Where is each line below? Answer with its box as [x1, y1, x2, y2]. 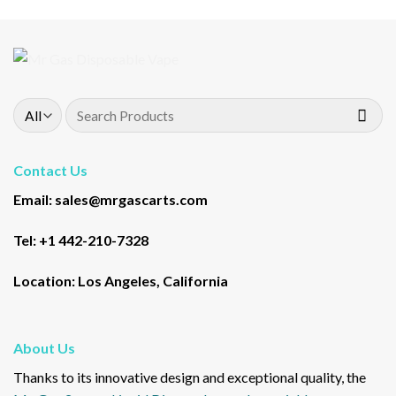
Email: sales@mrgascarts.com [13, 191, 208, 209]
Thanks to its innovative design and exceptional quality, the [13, 368, 366, 385]
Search [65, 100, 105, 116]
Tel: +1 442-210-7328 [13, 232, 148, 249]
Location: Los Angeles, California [13, 272, 231, 290]
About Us [13, 339, 75, 356]
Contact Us [13, 162, 88, 179]
